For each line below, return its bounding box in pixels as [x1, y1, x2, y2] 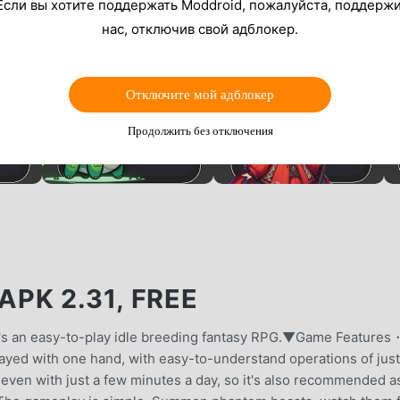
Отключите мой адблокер [126, 87, 274, 102]
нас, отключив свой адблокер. [102, 20, 298, 37]
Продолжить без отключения [127, 123, 273, 137]
